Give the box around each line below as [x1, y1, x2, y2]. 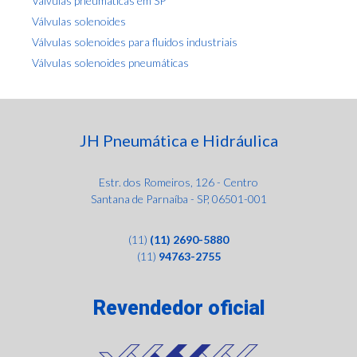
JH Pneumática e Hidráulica [79, 130, 278, 150]
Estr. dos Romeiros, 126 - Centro [99, 175, 258, 189]
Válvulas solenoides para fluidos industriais [32, 34, 237, 49]
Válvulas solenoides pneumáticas [32, 55, 189, 69]
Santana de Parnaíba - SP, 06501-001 [90, 191, 267, 206]
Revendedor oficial [92, 296, 265, 320]
